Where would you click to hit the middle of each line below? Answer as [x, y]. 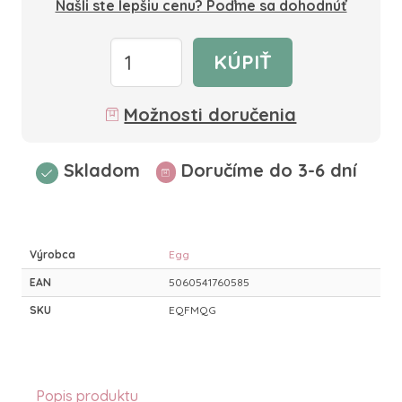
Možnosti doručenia [210, 114]
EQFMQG [192, 310]
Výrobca [52, 254]
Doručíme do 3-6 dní [269, 170]
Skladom [101, 170]
